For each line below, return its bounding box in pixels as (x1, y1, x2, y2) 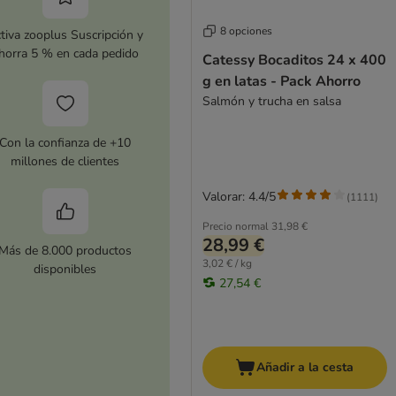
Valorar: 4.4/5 (202, 188, 276, 206)
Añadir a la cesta (256, 359, 354, 377)
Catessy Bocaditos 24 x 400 (202, 50, 386, 71)
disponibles (34, 260, 97, 278)
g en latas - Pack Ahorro (202, 72, 361, 92)
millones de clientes (11, 152, 120, 170)
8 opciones (219, 24, 272, 39)
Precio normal (202, 219, 269, 234)
